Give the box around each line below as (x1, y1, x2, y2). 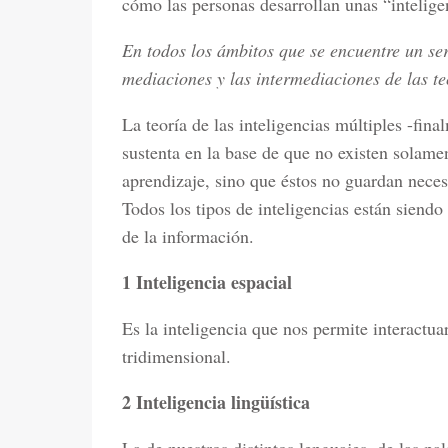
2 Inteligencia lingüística (122, 389, 310, 415)
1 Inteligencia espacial (122, 269, 292, 295)
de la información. (122, 224, 254, 248)
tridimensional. (122, 344, 231, 368)
